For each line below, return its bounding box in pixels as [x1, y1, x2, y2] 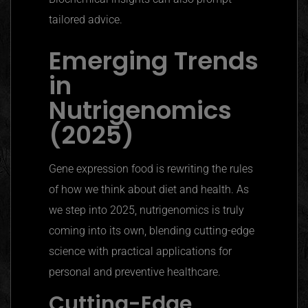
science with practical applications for [49, 245, 232, 258]
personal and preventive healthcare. [49, 265, 221, 279]
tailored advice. [49, 13, 122, 27]
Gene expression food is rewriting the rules [49, 162, 253, 176]
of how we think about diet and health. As [49, 183, 249, 197]
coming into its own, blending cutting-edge [49, 224, 254, 238]
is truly [209, 203, 244, 217]
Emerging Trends [49, 43, 258, 79]
